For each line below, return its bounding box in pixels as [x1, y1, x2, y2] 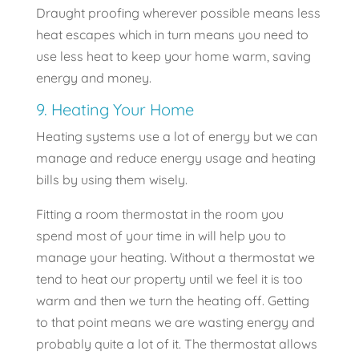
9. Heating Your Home [35, 99, 194, 120]
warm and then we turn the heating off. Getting [35, 292, 309, 309]
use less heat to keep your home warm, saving [35, 48, 311, 65]
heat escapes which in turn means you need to [35, 26, 309, 43]
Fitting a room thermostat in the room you [35, 206, 284, 223]
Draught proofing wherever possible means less [35, 5, 321, 22]
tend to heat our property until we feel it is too [35, 271, 303, 288]
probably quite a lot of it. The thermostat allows [35, 336, 317, 353]
